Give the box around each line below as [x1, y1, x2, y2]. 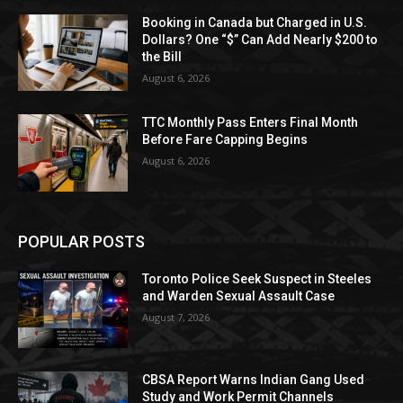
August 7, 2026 [142, 310, 210, 324]
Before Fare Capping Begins [142, 132, 309, 148]
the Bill [142, 49, 183, 64]
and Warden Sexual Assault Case [142, 289, 336, 303]
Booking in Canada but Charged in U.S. [142, 14, 368, 30]
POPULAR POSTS [18, 232, 145, 251]
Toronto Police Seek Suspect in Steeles [142, 272, 372, 286]
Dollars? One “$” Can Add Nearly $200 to [142, 31, 379, 47]
